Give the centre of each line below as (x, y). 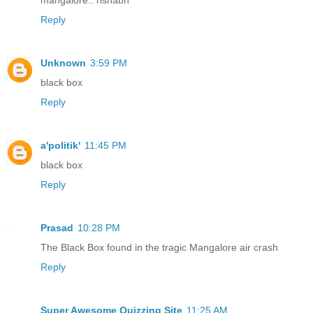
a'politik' (60, 145)
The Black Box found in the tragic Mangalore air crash (159, 247)
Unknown (63, 63)
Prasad (57, 227)
